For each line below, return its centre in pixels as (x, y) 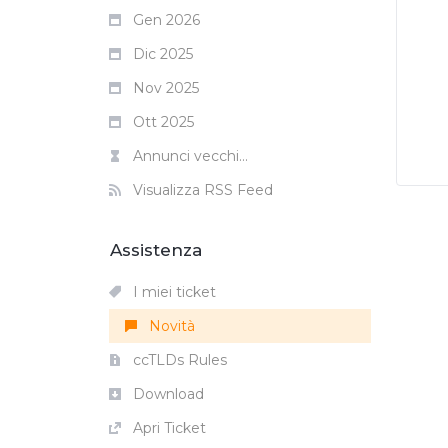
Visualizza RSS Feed (201, 190)
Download (166, 394)
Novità (170, 326)
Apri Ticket (167, 428)
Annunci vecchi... (188, 156)
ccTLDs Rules (178, 360)
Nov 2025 (164, 88)
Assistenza (151, 250)
